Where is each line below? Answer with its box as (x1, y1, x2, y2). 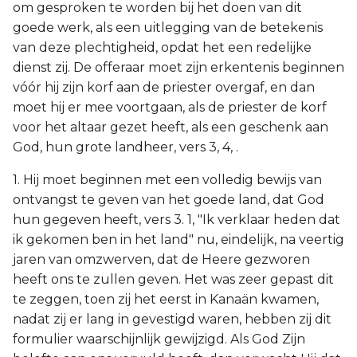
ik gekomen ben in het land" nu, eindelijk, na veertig (13, 232, 344, 247)
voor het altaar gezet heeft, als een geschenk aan (13, 120, 328, 135)
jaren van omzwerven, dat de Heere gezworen (13, 252, 310, 267)
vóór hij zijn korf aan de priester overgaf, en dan (13, 80, 315, 95)
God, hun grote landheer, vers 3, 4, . (13, 139, 238, 155)
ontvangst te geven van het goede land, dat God (13, 192, 324, 207)
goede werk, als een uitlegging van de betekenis (13, 20, 323, 35)
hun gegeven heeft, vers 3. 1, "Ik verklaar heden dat (13, 212, 340, 227)
